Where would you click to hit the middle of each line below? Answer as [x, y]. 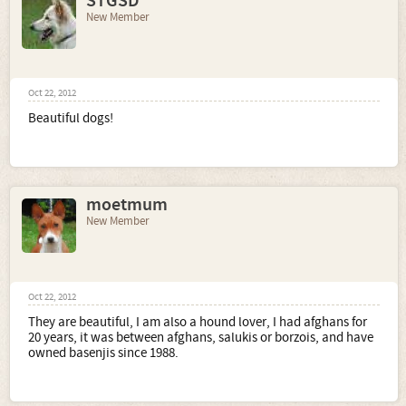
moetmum [127, 205]
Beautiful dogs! [71, 119]
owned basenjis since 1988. [103, 353]
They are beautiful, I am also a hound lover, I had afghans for [198, 323]
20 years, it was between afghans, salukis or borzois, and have [201, 338]
